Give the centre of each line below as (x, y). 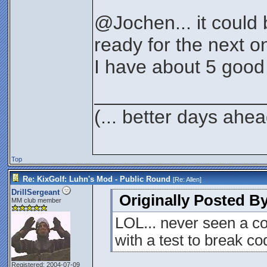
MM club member (36, 200)
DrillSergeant (35, 192)
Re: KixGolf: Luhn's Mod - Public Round (97, 179)
